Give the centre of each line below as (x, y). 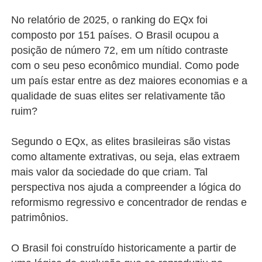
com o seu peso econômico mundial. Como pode (125, 66)
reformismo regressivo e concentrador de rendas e (129, 203)
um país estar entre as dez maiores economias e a (130, 81)
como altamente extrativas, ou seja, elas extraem (126, 157)
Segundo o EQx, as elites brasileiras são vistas (121, 142)
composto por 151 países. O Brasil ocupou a (115, 35)
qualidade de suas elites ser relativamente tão (118, 96)
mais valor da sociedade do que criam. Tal (110, 172)
